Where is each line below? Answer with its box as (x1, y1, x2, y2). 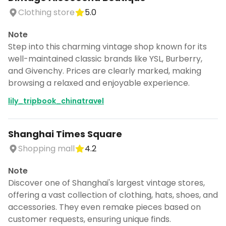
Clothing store (18, 7, 75, 18)
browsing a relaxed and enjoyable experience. (8, 77, 190, 89)
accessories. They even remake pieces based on (8, 201, 201, 213)
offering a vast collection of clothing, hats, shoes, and (8, 189, 218, 201)
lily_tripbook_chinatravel (8, 96, 104, 106)
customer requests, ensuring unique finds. (8, 213, 171, 225)
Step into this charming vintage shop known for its (8, 41, 207, 52)
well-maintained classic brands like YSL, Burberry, (8, 53, 202, 65)
